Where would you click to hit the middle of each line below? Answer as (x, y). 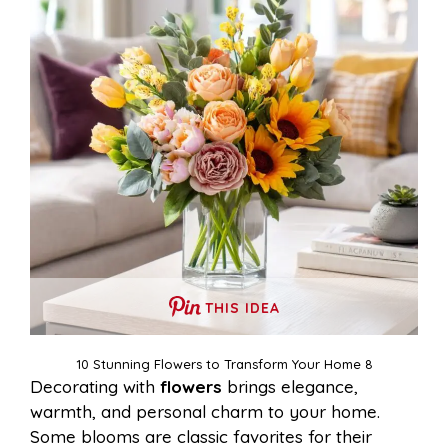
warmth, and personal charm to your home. (205, 411)
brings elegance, (290, 386)
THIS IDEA (242, 307)
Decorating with (95, 386)
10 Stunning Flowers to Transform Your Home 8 (224, 363)
